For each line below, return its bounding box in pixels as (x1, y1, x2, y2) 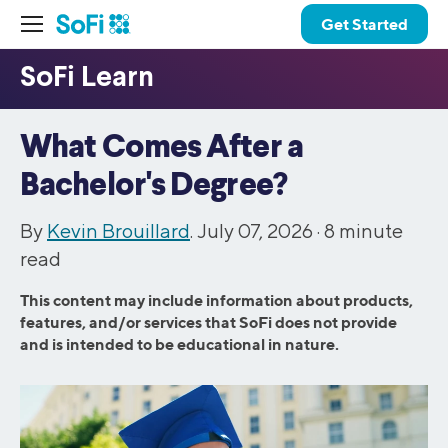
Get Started (321, 14, 408, 34)
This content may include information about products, (20, 290, 413, 310)
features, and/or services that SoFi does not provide (20, 312, 397, 332)
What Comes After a (20, 132, 303, 164)
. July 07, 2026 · (190, 219, 324, 242)
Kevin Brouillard (47, 219, 190, 242)
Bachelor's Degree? (20, 170, 287, 202)
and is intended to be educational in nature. (20, 334, 339, 354)
